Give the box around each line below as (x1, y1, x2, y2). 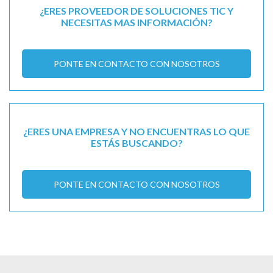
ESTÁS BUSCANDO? (90, 137, 183, 149)
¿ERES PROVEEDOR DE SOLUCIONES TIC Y (40, 5, 233, 17)
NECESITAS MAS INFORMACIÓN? (60, 16, 213, 29)
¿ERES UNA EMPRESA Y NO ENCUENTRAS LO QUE (23, 126, 250, 138)
